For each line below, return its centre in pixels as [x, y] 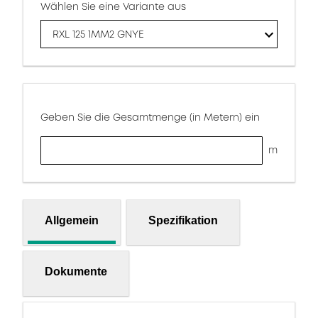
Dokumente [76, 271]
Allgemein [72, 220]
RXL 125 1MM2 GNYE [98, 34]
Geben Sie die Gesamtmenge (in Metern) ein [150, 117]
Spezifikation [183, 220]
